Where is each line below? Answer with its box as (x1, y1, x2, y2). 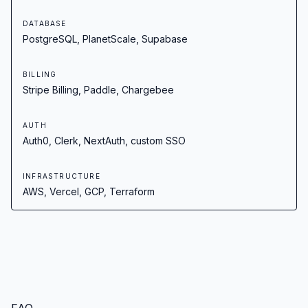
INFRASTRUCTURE (23, 172, 100, 180)
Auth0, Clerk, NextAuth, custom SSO (23, 135, 186, 146)
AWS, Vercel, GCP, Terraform (23, 186, 155, 197)
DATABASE (23, 19, 67, 27)
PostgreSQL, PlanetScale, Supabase (23, 33, 188, 45)
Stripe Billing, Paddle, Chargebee (23, 84, 174, 96)
